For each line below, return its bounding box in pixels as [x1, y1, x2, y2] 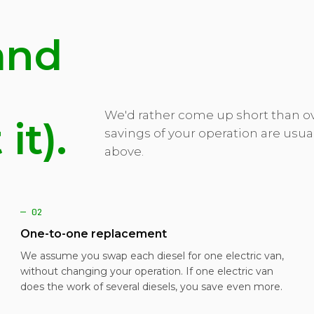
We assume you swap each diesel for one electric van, [20, 250, 284, 262]
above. [104, 144, 144, 158]
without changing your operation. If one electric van [20, 265, 273, 278]
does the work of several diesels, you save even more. [20, 280, 282, 293]
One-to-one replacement [20, 227, 167, 240]
